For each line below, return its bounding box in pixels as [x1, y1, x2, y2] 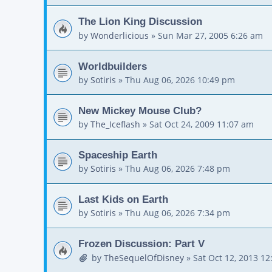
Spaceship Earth [78, 148, 157, 161]
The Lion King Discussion [78, 15, 202, 28]
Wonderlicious [90, 29, 149, 41]
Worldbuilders [78, 59, 147, 72]
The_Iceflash [90, 118, 140, 131]
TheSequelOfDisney [103, 251, 184, 263]
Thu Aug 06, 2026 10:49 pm [125, 73, 235, 86]
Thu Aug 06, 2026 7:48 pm [125, 163, 230, 175]
